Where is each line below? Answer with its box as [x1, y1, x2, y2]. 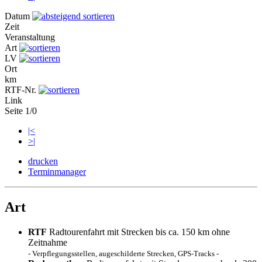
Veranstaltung [5, 32, 55, 42]
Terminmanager [28, 166, 86, 177]
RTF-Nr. [5, 84, 39, 95]
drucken [28, 156, 58, 166]
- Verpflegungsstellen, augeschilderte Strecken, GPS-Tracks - [28, 249, 219, 258]
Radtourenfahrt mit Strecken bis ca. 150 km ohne [47, 226, 230, 237]
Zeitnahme [28, 237, 67, 247]
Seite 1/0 [5, 105, 37, 116]
